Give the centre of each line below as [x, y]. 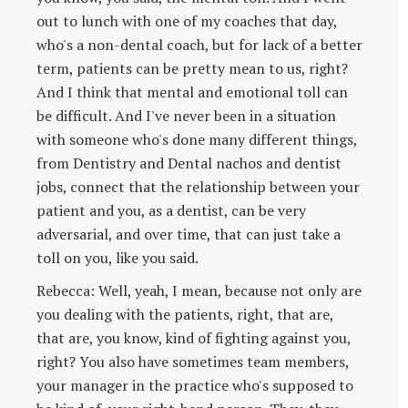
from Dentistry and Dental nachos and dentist [189, 163]
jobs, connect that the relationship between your [198, 186]
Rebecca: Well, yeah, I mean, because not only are [199, 290]
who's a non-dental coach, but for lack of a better [199, 44]
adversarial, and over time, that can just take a [189, 234]
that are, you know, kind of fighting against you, [194, 337]
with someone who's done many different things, [197, 139]
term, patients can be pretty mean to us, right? [192, 68]
